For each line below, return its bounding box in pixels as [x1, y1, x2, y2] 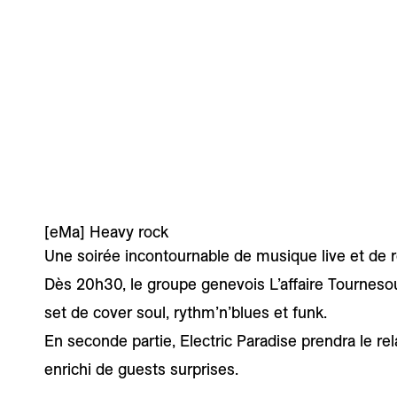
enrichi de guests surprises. [44, 359, 238, 380]
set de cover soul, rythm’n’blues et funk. [44, 302, 327, 323]
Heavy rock [90, 222, 168, 243]
